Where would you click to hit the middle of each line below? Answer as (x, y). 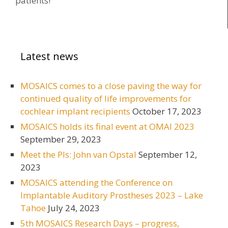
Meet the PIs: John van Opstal (78, 154)
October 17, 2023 (167, 111)
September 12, (168, 154)
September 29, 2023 (61, 139)
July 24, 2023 (74, 208)
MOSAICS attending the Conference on (96, 182)
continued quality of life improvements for (106, 98)
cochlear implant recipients (75, 111)
